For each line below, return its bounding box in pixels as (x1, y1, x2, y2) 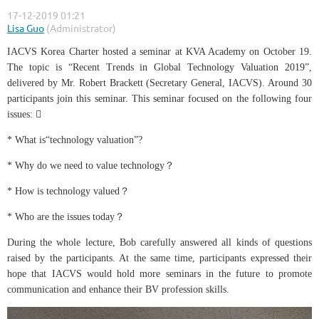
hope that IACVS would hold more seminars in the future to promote (7, 268, 312, 279)
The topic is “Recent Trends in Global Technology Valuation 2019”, (7, 61, 312, 73)
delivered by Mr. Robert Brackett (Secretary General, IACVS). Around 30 (7, 77, 312, 88)
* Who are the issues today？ (7, 211, 125, 222)
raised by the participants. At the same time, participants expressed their (7, 252, 312, 263)
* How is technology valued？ (7, 185, 132, 197)
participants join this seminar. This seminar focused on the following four (7, 93, 312, 104)
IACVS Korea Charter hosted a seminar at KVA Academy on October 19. (7, 46, 312, 57)
